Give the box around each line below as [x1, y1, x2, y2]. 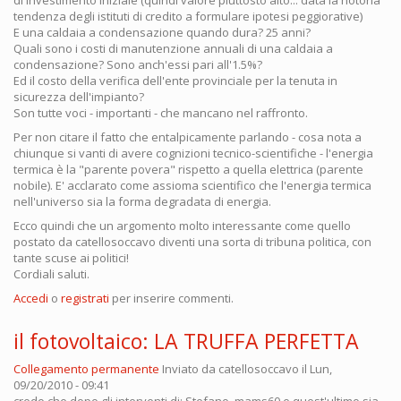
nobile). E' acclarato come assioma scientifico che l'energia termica [13, 176, 371, 193]
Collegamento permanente [13, 360, 159, 377]
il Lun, [299, 360, 332, 377]
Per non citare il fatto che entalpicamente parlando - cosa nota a [13, 128, 362, 145]
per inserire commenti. [109, 289, 234, 306]
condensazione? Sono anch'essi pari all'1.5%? [13, 55, 262, 73]
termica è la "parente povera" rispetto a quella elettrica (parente [13, 160, 363, 177]
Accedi [13, 289, 48, 306]
